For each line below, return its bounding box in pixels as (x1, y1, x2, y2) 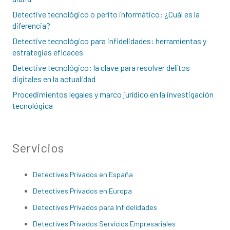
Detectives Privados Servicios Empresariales (33, 219, 176, 228)
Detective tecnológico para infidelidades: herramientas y (12, 36, 206, 46)
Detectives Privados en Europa (33, 186, 132, 196)
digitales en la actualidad (12, 74, 95, 84)
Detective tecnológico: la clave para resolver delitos (12, 63, 190, 73)
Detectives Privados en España (33, 170, 133, 179)
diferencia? (12, 21, 50, 31)
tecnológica (12, 101, 53, 111)
